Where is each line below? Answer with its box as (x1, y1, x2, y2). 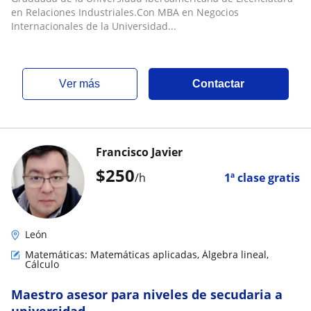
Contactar (192, 78, 245, 90)
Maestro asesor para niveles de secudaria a (11, 286, 283, 303)
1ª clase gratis (224, 170, 300, 185)
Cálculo (25, 258, 59, 271)
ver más (67, 78, 101, 90)
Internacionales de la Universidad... (11, 19, 176, 33)
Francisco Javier (96, 144, 183, 160)
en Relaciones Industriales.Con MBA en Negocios (11, 6, 239, 19)
